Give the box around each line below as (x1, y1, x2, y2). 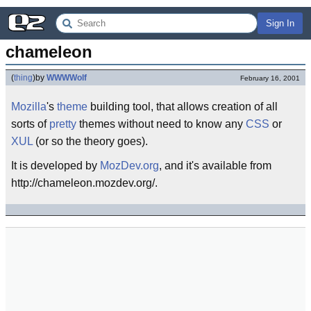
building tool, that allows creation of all (87, 101, 278, 112)
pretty (49, 118, 76, 130)
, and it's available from (159, 160, 271, 171)
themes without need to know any (76, 118, 246, 130)
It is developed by (11, 160, 100, 171)
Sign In (266, 18, 294, 28)
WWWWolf (47, 73, 87, 83)
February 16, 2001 (240, 74, 300, 82)
